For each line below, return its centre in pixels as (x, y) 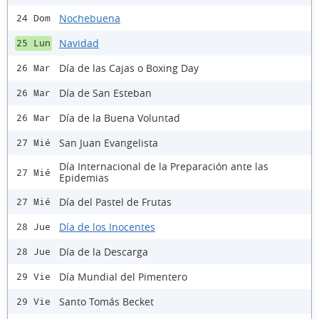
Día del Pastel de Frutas (115, 202)
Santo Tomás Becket (106, 301)
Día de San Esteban (105, 93)
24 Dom (33, 19)
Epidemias (84, 178)
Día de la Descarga (104, 251)
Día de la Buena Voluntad (120, 117)
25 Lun (33, 43)
